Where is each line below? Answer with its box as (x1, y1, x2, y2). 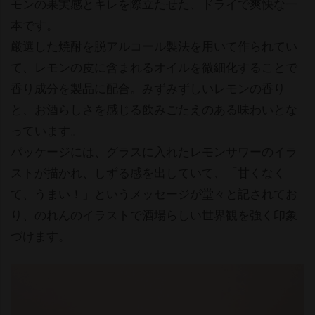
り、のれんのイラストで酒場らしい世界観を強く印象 (11, 205, 297, 223)
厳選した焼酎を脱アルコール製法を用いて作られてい (11, 36, 297, 54)
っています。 (11, 120, 82, 139)
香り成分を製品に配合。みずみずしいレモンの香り (11, 78, 285, 96)
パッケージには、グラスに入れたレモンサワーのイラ (11, 141, 297, 160)
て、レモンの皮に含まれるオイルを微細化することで (11, 57, 297, 75)
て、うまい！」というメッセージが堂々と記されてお (11, 184, 297, 202)
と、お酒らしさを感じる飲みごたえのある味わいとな (11, 99, 297, 117)
